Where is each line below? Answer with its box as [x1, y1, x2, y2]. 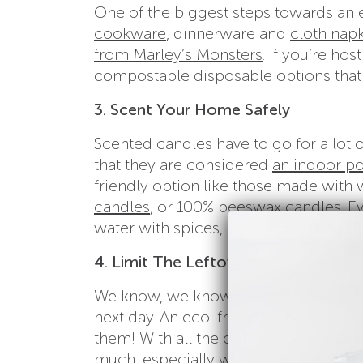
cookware [94, 23, 166, 43]
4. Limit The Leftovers [94, 251, 257, 271]
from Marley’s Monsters [94, 44, 263, 64]
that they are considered [94, 154, 272, 174]
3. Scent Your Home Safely [94, 99, 290, 119]
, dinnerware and [166, 23, 290, 43]
